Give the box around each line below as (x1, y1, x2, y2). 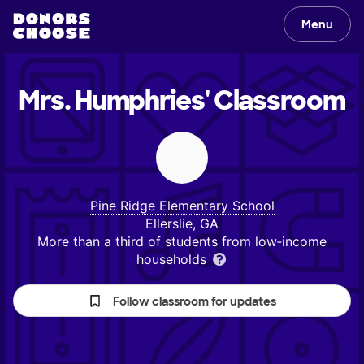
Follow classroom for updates (113, 294, 276, 309)
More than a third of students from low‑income (37, 233, 327, 249)
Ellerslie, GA (145, 215, 219, 232)
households (136, 251, 210, 267)
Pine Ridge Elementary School (89, 197, 275, 214)
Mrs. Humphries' (19, 84, 210, 118)
